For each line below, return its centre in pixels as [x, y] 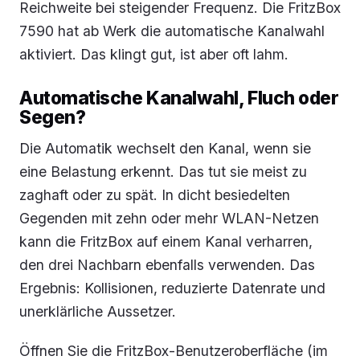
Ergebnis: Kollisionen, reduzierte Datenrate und [172, 288]
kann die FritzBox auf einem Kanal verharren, [166, 241]
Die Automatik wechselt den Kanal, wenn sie [165, 148]
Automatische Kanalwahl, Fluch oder [179, 97]
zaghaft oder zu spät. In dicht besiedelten [155, 194]
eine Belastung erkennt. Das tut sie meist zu [163, 171]
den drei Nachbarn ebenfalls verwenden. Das [167, 264]
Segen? [53, 117]
